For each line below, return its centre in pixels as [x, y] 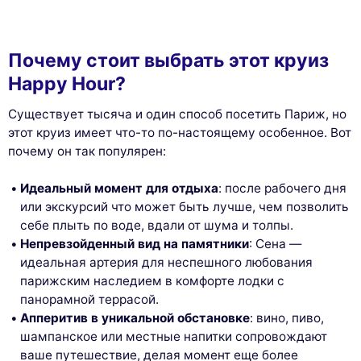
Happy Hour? [67, 83]
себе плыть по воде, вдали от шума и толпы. [157, 226]
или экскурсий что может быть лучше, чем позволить [185, 207]
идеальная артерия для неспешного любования [167, 263]
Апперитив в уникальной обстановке [135, 318]
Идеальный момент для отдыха [120, 189]
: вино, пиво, [287, 318]
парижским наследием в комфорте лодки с [153, 281]
